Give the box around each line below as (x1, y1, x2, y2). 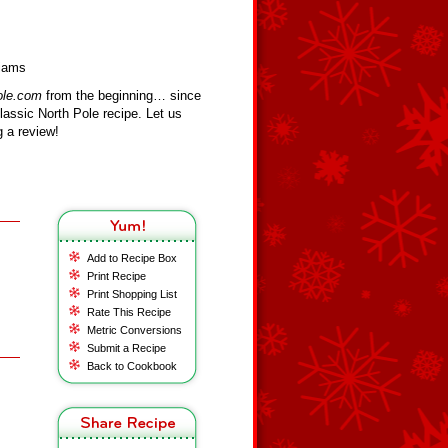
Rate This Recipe (87, 306, 171, 318)
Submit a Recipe (87, 342, 166, 354)
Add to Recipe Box (87, 252, 177, 264)
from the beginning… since (42, 88, 201, 103)
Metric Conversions (87, 324, 182, 336)
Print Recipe (87, 270, 146, 282)
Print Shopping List (87, 288, 177, 300)
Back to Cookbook (87, 360, 177, 372)
